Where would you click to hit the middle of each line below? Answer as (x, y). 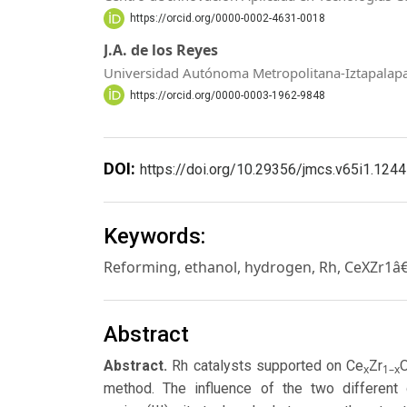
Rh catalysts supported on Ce (268, 365)
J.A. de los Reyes (161, 50)
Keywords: (154, 237)
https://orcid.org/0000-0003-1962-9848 (227, 95)
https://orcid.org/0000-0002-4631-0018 (227, 19)
